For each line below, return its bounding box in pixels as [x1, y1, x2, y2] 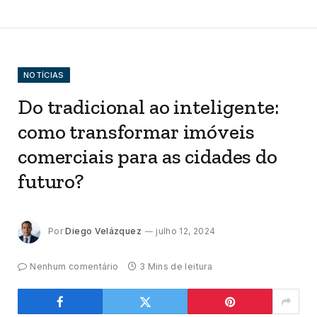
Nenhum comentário [30, 261, 119, 272]
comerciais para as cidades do [18, 144, 277, 169]
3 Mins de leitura [139, 261, 212, 272]
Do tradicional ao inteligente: [18, 95, 279, 120]
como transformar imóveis [18, 120, 255, 144]
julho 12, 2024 [156, 225, 216, 236]
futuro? [18, 169, 83, 194]
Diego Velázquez [65, 225, 142, 236]
